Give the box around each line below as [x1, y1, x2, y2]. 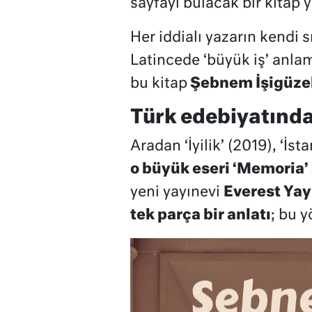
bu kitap [130, 76, 187, 91]
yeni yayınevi [130, 185, 224, 200]
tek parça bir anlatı [130, 208, 271, 223]
